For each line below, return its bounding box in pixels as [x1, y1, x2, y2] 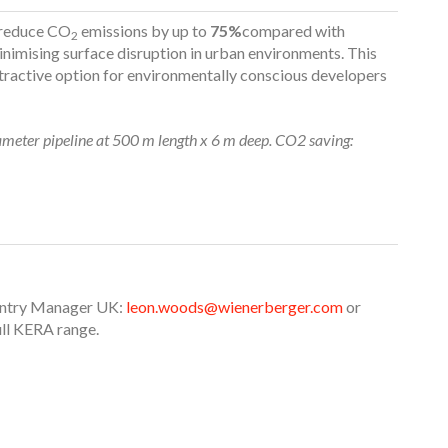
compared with [242, 21, 345, 41]
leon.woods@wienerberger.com [126, 296, 343, 316]
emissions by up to [78, 21, 210, 41]
